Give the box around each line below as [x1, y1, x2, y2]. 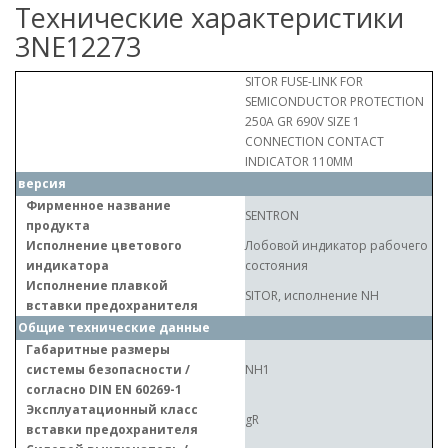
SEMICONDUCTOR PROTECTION [245, 93, 424, 110]
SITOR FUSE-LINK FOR [245, 73, 363, 90]
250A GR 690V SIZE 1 [245, 113, 360, 130]
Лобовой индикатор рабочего [245, 237, 428, 254]
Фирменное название [26, 197, 171, 214]
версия [18, 175, 67, 192]
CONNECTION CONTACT [245, 133, 384, 150]
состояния [245, 257, 308, 274]
